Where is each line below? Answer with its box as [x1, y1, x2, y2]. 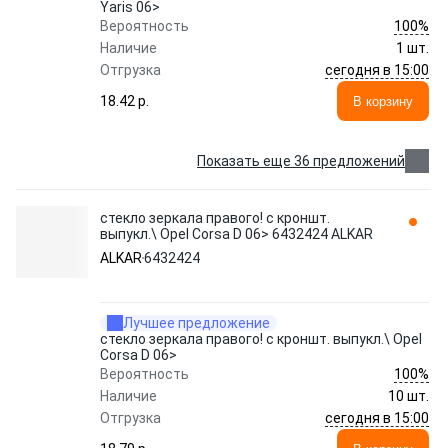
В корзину [353, 93, 413, 109]
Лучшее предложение [123, 315, 270, 331]
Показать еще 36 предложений [197, 153, 405, 169]
